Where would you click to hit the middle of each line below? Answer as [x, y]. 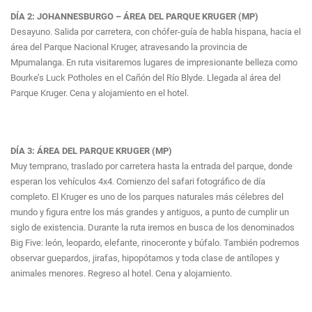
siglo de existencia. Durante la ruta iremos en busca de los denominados [153, 228]
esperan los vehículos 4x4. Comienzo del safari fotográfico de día [138, 182]
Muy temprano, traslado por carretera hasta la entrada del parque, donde [151, 166]
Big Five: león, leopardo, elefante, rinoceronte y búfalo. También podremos [155, 243]
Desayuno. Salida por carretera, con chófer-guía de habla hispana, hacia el [156, 32]
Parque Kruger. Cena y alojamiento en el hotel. [100, 93]
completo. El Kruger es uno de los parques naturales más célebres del [147, 197]
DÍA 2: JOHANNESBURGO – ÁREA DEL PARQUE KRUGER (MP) [134, 17]
